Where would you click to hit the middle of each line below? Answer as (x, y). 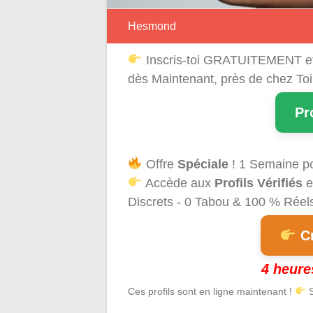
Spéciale (203, 164)
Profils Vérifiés (258, 183)
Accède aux (178, 183)
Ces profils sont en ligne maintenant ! (211, 291)
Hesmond (152, 26)
